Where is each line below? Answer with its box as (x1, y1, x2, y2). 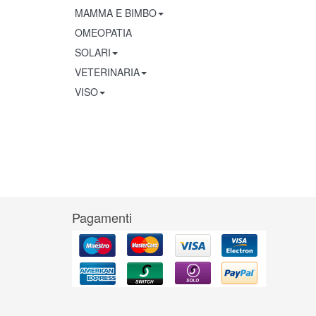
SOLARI (75, 45, 111, 59)
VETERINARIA (75, 65, 140, 79)
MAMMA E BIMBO (75, 6, 157, 20)
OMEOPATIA (75, 25, 132, 39)
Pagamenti (72, 208, 132, 226)
